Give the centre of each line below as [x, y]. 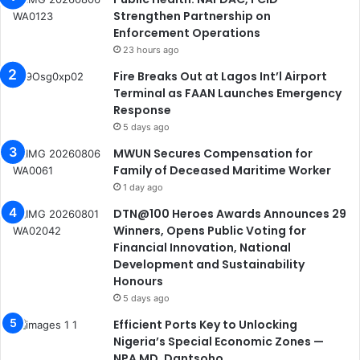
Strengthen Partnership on [192, 16]
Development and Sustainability [209, 265]
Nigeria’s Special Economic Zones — [219, 342]
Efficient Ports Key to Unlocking [205, 325]
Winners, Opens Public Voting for [210, 231]
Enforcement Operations [187, 33]
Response [142, 110]
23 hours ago [151, 50]
